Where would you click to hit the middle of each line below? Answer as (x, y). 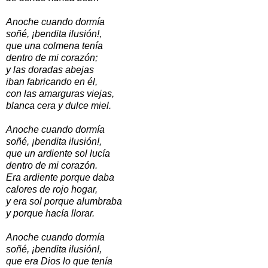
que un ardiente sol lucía (58, 153)
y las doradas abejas (50, 69)
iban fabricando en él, (52, 81)
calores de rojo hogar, (52, 189)
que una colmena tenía (54, 45)
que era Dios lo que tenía (59, 261)
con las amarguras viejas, (60, 93)
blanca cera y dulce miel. (59, 105)
